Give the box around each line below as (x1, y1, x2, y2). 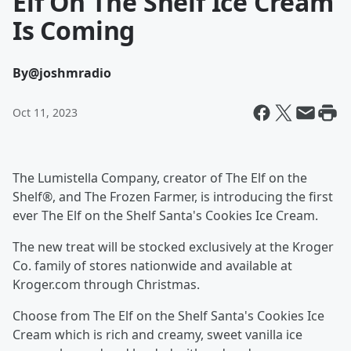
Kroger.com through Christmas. (13, 276, 200, 293)
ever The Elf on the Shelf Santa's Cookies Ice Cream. (13, 207, 318, 224)
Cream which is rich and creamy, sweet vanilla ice (13, 326, 302, 343)
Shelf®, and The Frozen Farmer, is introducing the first (13, 188, 333, 205)
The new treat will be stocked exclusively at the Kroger (13, 238, 334, 255)
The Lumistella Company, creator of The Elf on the (13, 169, 307, 186)
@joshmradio (28, 64, 111, 81)
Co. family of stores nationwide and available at (13, 257, 292, 274)
